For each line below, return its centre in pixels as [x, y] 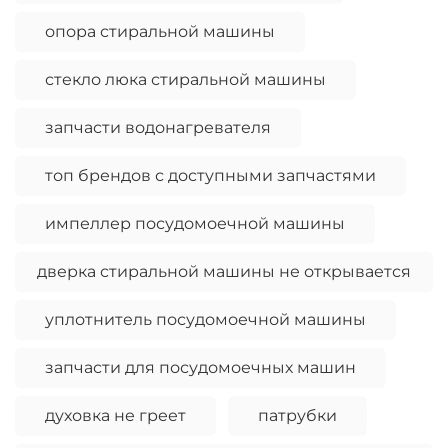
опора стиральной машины [160, 32]
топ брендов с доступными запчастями [210, 176]
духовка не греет [115, 416]
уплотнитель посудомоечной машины [205, 320]
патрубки [297, 416]
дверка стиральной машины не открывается [224, 272]
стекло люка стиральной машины [185, 80]
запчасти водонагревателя [158, 128]
